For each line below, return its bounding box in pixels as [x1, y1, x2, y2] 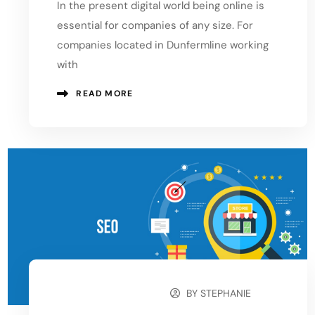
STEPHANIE [200, 287, 252, 300]
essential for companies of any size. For [57, 18, 254, 32]
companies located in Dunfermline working [57, 37, 269, 52]
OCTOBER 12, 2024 [71, 288, 147, 300]
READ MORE [76, 87, 134, 99]
